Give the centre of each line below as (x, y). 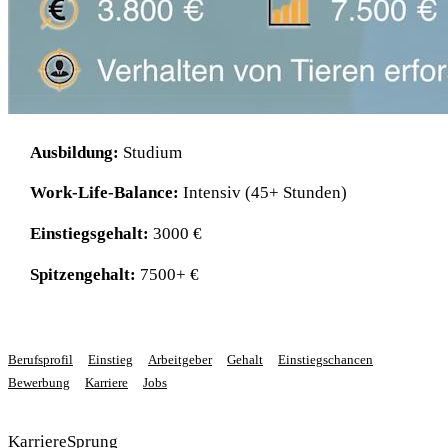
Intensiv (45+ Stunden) (263, 192)
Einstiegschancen (325, 360)
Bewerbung (39, 383)
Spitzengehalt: (83, 273)
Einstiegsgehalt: (90, 233)
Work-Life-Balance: (105, 192)
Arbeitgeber (180, 360)
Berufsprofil (40, 360)
